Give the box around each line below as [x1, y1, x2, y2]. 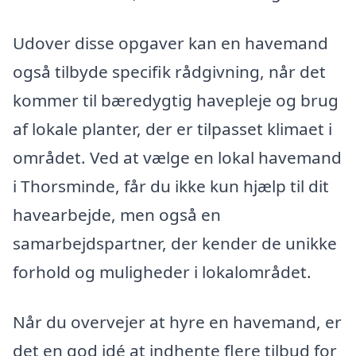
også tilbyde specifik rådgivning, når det [13, 60, 326, 83]
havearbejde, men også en [13, 203, 221, 226]
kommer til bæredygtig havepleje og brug [13, 88, 339, 111]
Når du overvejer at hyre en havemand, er [13, 311, 342, 334]
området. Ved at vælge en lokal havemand [13, 145, 342, 168]
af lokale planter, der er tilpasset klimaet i [13, 117, 332, 140]
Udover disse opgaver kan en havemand [13, 31, 328, 54]
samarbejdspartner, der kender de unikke [13, 231, 337, 254]
